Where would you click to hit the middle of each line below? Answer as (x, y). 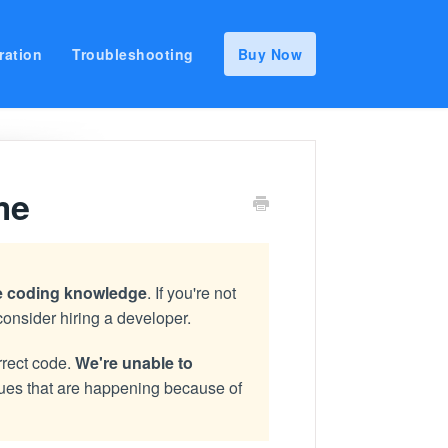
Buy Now (269, 54)
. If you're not (191, 292)
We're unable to (133, 362)
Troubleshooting (133, 54)
